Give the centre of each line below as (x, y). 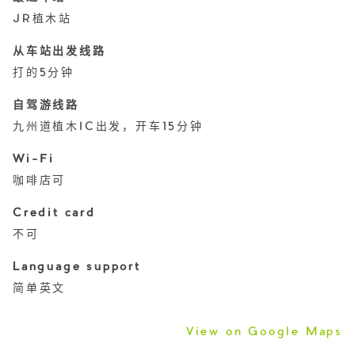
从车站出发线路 (59, 52)
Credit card (54, 214)
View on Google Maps (264, 332)
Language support (77, 267)
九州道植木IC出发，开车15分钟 (108, 127)
